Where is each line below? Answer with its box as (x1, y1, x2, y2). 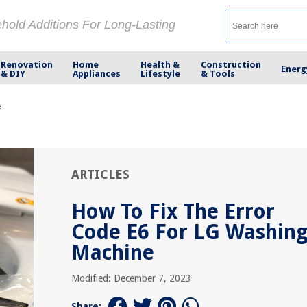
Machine (71, 241, 154, 265)
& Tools (200, 68, 235, 79)
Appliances (73, 68, 121, 79)
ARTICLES (71, 167, 130, 182)
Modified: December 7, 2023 (71, 273, 191, 284)
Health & (140, 59, 180, 70)
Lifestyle (140, 68, 181, 79)
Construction (200, 59, 261, 70)
